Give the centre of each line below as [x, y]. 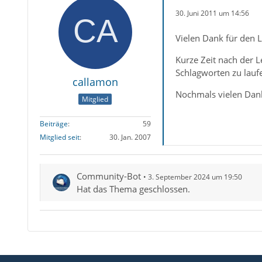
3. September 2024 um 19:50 [195, 177]
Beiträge [54, 124]
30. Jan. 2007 [130, 137]
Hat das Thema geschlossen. [133, 189]
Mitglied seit [59, 137]
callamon [95, 82]
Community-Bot [108, 176]
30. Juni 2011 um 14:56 [212, 13]
